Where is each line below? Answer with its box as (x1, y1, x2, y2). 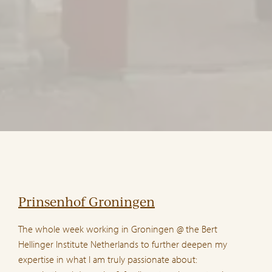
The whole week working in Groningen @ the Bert (18, 222, 217, 235)
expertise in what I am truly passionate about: (18, 253, 197, 265)
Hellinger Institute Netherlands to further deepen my (18, 237, 227, 250)
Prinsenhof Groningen (18, 193, 155, 209)
